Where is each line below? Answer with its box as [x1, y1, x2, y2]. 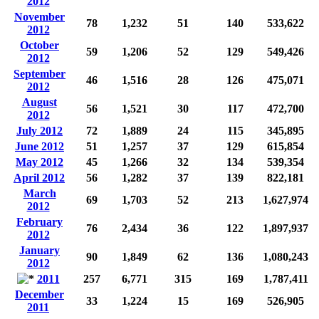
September [14, 67, 66, 80]
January [19, 244, 60, 256]
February [16, 215, 63, 228]
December [15, 288, 64, 300]
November [14, 10, 65, 23]
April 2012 [14, 171, 65, 184]
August [21, 95, 57, 108]
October [20, 38, 59, 51]
